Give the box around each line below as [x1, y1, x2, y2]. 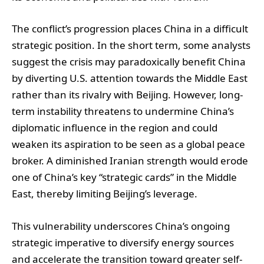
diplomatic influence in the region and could [12, 121, 217, 135]
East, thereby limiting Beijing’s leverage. [12, 187, 197, 201]
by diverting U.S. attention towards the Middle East [12, 71, 247, 85]
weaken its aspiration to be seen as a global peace [12, 137, 245, 151]
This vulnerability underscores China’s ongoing [12, 219, 230, 233]
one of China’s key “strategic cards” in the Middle [12, 170, 237, 184]
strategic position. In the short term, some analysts [12, 38, 250, 52]
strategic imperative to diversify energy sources [12, 235, 234, 249]
